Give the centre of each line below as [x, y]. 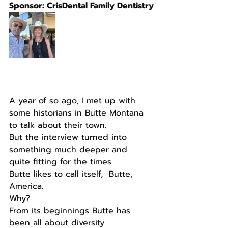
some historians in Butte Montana [78, 113]
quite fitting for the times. [61, 162]
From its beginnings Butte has [71, 211]
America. [26, 186]
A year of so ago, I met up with [74, 101]
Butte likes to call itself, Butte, [72, 174]
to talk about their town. [58, 125]
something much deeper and [70, 150]
